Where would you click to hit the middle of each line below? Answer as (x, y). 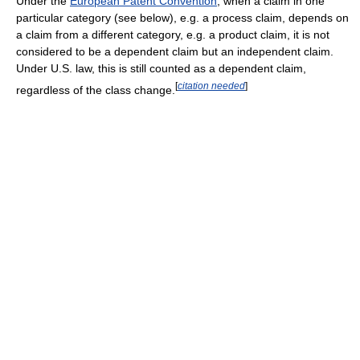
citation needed (211, 85)
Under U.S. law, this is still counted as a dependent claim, (161, 68)
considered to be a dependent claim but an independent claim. (175, 51)
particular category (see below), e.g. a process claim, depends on (182, 17)
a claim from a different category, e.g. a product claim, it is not (173, 34)
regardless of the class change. (96, 90)
